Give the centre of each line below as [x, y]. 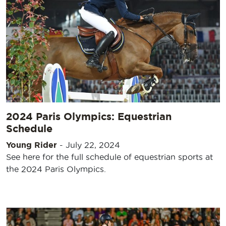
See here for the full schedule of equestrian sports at [109, 157]
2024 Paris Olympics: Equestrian [89, 116]
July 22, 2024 [93, 145]
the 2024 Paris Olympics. [56, 169]
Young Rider [32, 145]
